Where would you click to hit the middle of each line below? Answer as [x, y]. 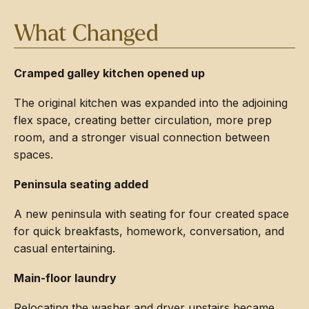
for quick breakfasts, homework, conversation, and [149, 231]
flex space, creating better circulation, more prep [143, 120]
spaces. [33, 154]
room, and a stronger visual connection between [142, 137]
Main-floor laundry [65, 278]
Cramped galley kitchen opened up [109, 73]
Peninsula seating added [81, 184]
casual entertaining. [64, 248]
